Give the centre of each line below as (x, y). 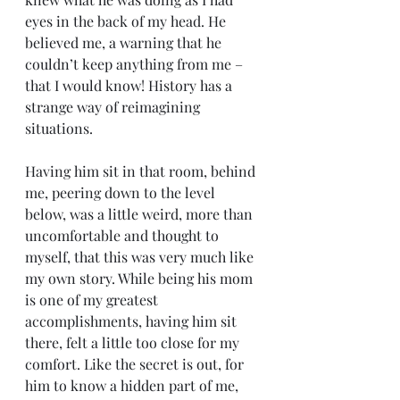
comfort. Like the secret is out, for (136, 364)
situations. (59, 128)
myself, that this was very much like (141, 257)
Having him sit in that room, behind (142, 171)
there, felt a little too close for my (134, 342)
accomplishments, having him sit (133, 321)
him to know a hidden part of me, (133, 385)
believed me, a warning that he (125, 42)
